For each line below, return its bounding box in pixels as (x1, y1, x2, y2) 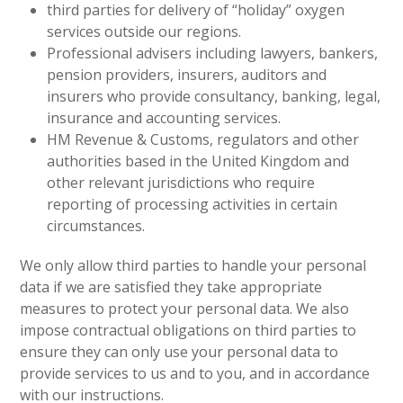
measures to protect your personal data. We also (20, 299, 350, 318)
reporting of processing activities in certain (47, 194, 338, 214)
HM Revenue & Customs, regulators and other (47, 130, 360, 149)
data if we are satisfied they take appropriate (20, 277, 323, 297)
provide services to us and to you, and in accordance (20, 363, 371, 383)
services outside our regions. (47, 22, 242, 41)
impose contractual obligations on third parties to (20, 320, 357, 340)
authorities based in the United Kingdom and (47, 151, 350, 171)
